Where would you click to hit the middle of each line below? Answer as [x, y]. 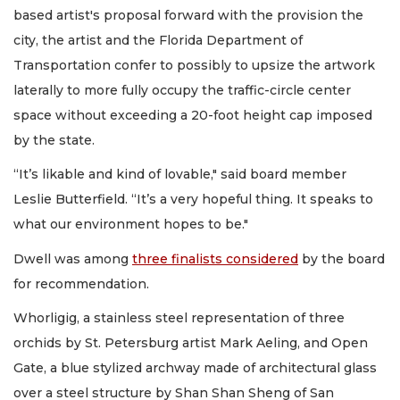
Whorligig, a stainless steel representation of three [179, 318]
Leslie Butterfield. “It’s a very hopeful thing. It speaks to [193, 200]
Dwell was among [73, 258]
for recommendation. [81, 283]
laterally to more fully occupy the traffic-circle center [182, 90]
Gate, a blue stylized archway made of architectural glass [195, 368]
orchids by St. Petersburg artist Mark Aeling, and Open [191, 343]
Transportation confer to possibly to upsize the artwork [194, 65]
